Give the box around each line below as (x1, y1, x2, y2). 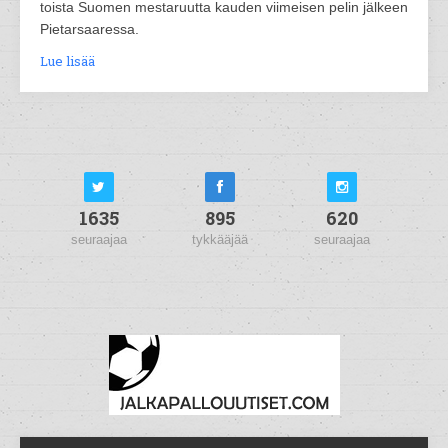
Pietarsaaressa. (40, 20, 139, 37)
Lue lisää (40, 51, 95, 70)
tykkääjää (192, 231, 249, 247)
